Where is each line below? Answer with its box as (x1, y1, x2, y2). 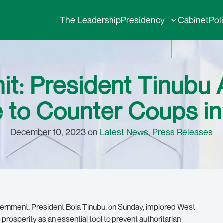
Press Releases (152, 126, 213, 137)
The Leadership (60, 14, 121, 25)
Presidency (121, 14, 165, 25)
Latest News (100, 126, 148, 137)
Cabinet (178, 14, 209, 25)
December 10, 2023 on (10, 126, 100, 137)
